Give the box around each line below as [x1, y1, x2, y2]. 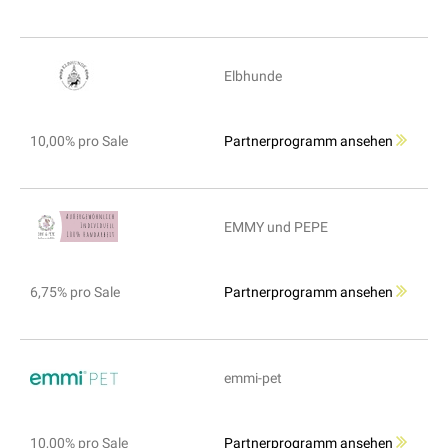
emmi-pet [224, 370, 282, 387]
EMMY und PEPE [224, 219, 328, 236]
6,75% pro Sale [30, 284, 120, 301]
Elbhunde [224, 68, 282, 85]
